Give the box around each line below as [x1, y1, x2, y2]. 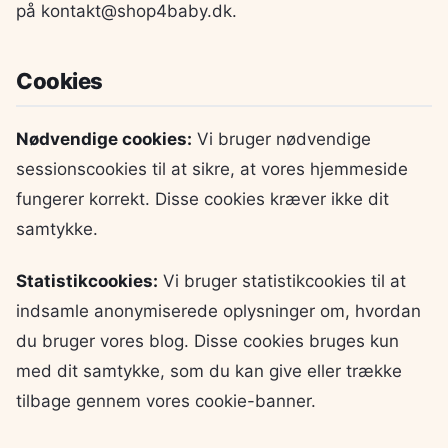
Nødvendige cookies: [16, 129, 192, 150]
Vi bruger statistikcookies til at [158, 271, 406, 292]
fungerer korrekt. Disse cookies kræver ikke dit [16, 189, 389, 210]
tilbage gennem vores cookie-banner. [16, 391, 316, 412]
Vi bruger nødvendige [192, 129, 371, 150]
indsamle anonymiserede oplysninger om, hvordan [16, 301, 421, 322]
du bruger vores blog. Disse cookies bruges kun [16, 331, 399, 352]
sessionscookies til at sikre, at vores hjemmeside [16, 159, 408, 180]
